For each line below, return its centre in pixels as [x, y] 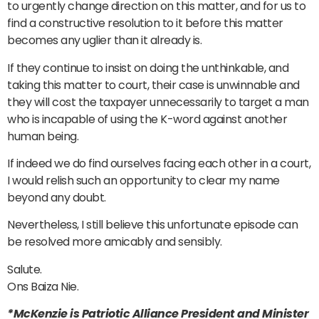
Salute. [25, 269]
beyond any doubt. [57, 198]
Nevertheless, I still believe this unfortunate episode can [152, 225]
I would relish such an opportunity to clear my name [143, 181]
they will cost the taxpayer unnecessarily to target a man [158, 102]
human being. [43, 136]
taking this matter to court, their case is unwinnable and [153, 85]
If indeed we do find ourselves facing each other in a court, [159, 164]
